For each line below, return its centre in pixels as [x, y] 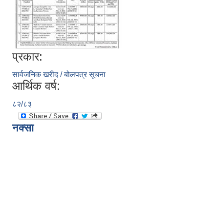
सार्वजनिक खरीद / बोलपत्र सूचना [59, 75]
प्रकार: [27, 57]
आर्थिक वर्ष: [36, 86]
